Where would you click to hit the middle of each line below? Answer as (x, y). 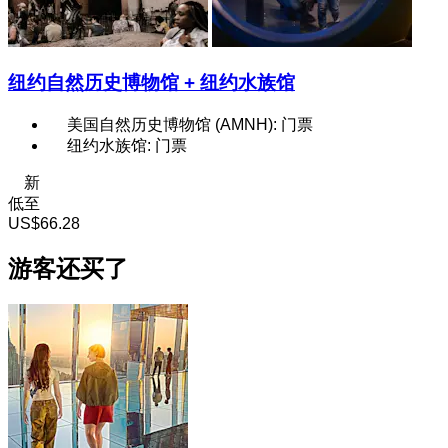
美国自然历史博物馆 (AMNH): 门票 (190, 124)
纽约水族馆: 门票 (127, 145)
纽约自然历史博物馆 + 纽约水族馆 (151, 82)
